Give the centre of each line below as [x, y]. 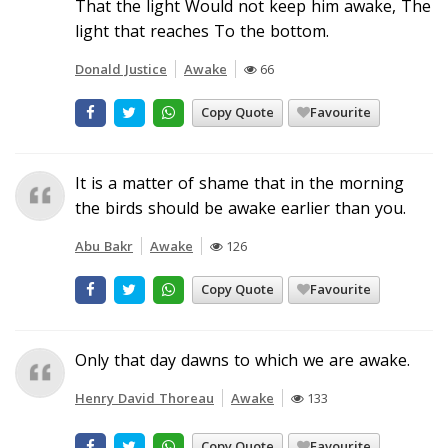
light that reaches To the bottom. [202, 30]
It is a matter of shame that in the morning [239, 182]
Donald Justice [121, 68]
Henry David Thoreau [144, 397]
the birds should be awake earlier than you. [240, 207]
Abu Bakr [104, 245]
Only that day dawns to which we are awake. [242, 359]
